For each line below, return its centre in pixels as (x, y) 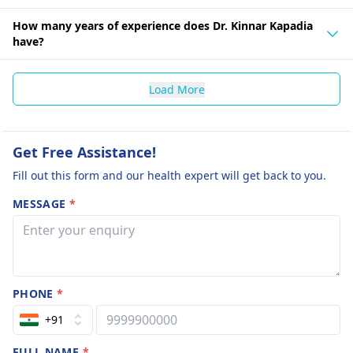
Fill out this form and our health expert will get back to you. (169, 175)
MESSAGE (41, 204)
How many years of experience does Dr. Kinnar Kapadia (163, 26)
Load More (176, 89)
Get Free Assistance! (84, 152)
